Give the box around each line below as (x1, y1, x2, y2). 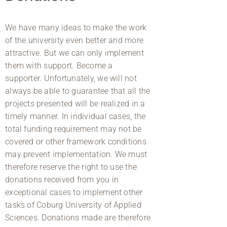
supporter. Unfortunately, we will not (5, 73, 137, 83)
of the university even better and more (5, 35, 144, 45)
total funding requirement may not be (5, 124, 142, 134)
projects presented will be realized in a (5, 98, 145, 108)
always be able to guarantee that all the (5, 86, 150, 96)
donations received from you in (5, 174, 119, 184)
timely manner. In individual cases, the (5, 111, 146, 121)
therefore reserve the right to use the (5, 162, 137, 172)
